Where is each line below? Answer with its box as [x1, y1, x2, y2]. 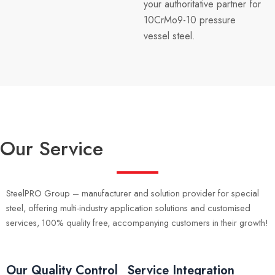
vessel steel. [144, 29, 195, 44]
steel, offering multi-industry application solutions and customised [6, 201, 250, 215]
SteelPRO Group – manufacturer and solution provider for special [6, 187, 259, 200]
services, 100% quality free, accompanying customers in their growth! [6, 216, 268, 230]
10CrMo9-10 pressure [144, 13, 236, 28]
